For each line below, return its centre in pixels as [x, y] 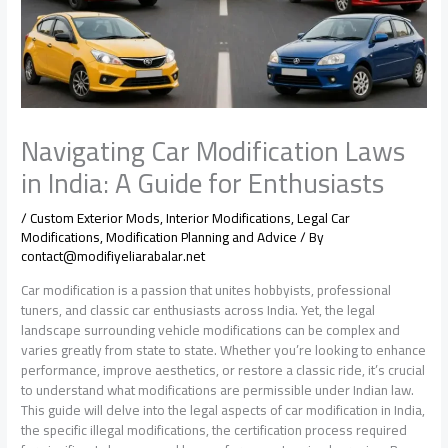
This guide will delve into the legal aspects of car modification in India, [223, 410]
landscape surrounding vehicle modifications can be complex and [211, 330]
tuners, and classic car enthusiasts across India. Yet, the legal [198, 310]
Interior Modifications [229, 218]
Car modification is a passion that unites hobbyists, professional [206, 290]
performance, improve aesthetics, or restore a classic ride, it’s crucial [223, 370]
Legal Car [324, 218]
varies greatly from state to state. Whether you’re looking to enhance [224, 350]
